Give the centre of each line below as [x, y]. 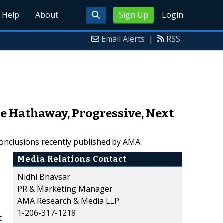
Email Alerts [123, 39]
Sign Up [133, 15]
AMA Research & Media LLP [68, 200]
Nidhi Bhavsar [44, 176]
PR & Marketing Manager [65, 188]
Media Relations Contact [72, 159]
